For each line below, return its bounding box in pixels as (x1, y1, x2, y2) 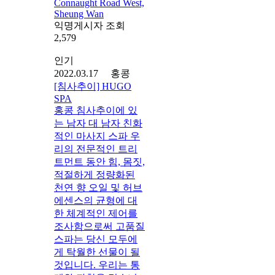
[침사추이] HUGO (54, 80, 131, 91)
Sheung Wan (54, 8, 104, 19)
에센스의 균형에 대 (54, 195, 137, 206)
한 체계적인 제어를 (54, 207, 137, 219)
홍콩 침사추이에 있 (54, 104, 137, 115)
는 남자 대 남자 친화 (54, 117, 142, 128)
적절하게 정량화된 (54, 169, 135, 180)
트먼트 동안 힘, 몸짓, (54, 156, 145, 167)
